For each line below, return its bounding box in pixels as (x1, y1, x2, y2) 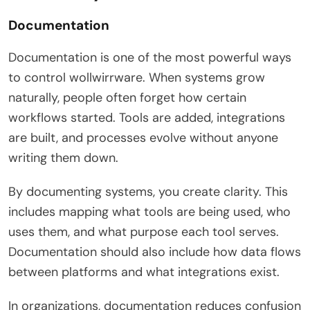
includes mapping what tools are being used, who (8, 203, 291, 220)
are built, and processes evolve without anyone (8, 129, 278, 146)
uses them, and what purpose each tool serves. (8, 223, 279, 240)
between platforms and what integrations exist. (8, 263, 280, 280)
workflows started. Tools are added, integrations (8, 109, 285, 126)
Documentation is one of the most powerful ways (8, 48, 291, 66)
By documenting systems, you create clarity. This (8, 183, 288, 200)
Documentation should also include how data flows (8, 243, 301, 260)
